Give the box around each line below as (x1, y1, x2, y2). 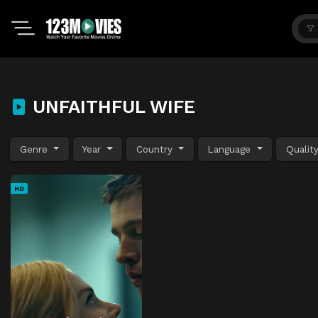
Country (136, 143, 176, 155)
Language (207, 143, 255, 155)
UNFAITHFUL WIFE (27, 96, 195, 117)
